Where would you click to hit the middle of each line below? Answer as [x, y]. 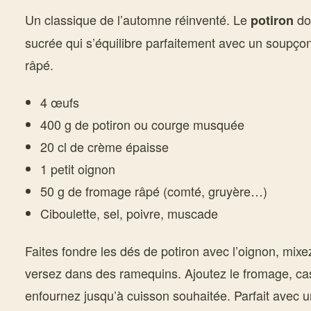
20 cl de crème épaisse [104, 146]
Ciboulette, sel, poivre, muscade [129, 213]
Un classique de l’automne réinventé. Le [138, 19]
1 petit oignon [77, 169]
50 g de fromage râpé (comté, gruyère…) [153, 191]
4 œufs [59, 102]
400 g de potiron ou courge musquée [142, 124]
